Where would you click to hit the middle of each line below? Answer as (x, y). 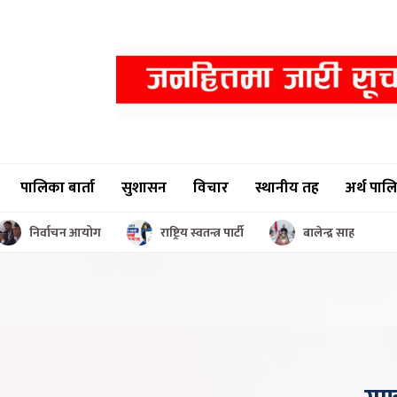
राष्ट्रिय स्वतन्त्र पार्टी (202, 232)
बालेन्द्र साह (329, 232)
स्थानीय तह (287, 187)
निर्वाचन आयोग (65, 232)
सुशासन (144, 187)
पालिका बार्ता (58, 187)
